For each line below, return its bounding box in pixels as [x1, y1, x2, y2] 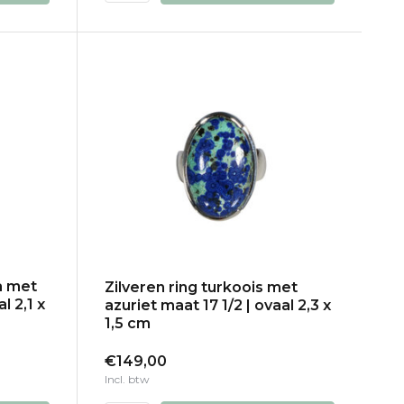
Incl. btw [104, 372, 150, 386]
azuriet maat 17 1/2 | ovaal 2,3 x [104, 296, 331, 314]
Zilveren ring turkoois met [104, 278, 298, 296]
